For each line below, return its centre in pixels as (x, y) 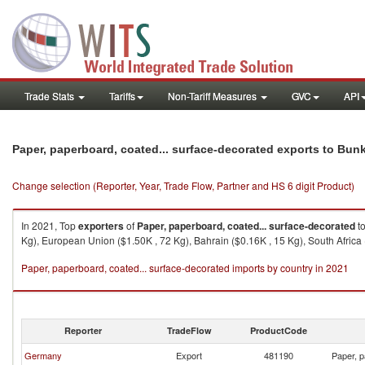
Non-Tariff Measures (213, 96)
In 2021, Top (50, 225)
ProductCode (279, 330)
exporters (101, 226)
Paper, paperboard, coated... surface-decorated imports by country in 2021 (185, 268)
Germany (43, 355)
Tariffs (122, 96)
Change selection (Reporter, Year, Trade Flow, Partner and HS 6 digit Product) (183, 185)
